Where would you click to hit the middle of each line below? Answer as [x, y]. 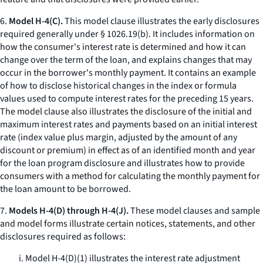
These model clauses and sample [194, 211]
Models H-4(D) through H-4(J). [69, 211]
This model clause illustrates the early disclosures [161, 21]
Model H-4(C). [36, 21]
